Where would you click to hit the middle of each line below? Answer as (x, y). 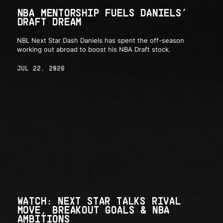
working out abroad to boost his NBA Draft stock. (94, 50)
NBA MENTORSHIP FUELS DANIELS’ (102, 12)
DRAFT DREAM (49, 21)
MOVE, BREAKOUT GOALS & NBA (93, 209)
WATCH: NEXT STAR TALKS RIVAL (99, 200)
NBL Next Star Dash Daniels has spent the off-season (100, 41)
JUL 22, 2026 (41, 68)
